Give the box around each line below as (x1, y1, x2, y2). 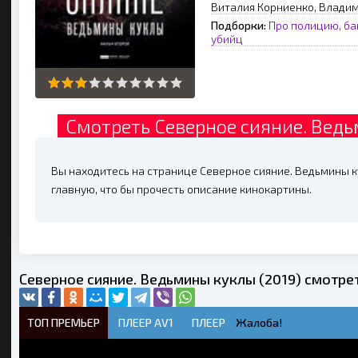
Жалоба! (236, 315, 282, 329)
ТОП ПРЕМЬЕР (27, 315, 100, 329)
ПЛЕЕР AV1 (118, 315, 173, 329)
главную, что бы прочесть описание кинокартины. (51, 181, 312, 196)
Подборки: (211, 18, 266, 32)
